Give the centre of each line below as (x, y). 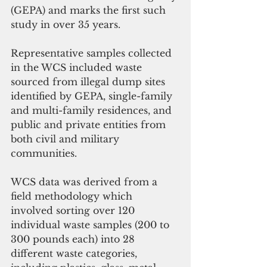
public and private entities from (90, 125)
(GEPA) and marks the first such (90, 10)
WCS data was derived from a (86, 182)
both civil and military (66, 139)
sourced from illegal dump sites (89, 82)
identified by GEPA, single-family (93, 96)
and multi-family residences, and (93, 111)
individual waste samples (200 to (91, 225)
